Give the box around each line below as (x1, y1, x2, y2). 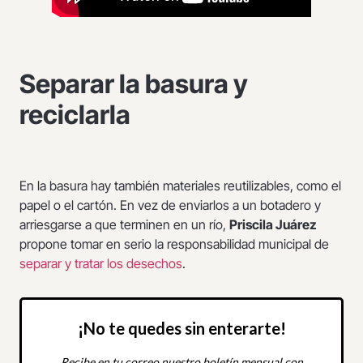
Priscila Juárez (229, 216, 317, 233)
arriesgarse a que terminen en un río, (19, 216, 229, 233)
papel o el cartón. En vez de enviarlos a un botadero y (19, 197, 321, 214)
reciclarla (19, 99, 130, 131)
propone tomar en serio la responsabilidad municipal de (19, 236, 329, 253)
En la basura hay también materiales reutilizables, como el (19, 177, 341, 194)
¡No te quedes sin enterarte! (77, 318, 286, 339)
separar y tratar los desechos (19, 255, 182, 272)
